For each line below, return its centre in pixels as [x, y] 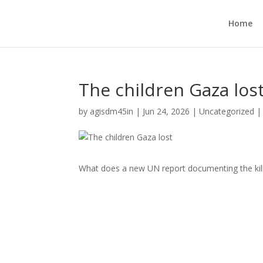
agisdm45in [112, 111]
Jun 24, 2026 [166, 111]
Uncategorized [227, 111]
